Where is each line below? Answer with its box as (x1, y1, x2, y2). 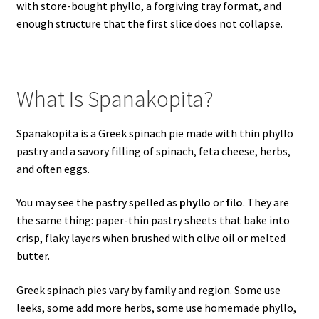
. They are (242, 195, 289, 210)
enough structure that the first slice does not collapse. (16, 16, 283, 31)
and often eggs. (16, 161, 90, 176)
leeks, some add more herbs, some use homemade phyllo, (16, 300, 296, 315)
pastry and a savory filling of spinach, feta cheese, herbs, (16, 143, 291, 158)
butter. (16, 249, 50, 263)
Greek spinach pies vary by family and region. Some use (16, 283, 281, 298)
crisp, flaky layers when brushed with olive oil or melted (16, 231, 286, 246)
